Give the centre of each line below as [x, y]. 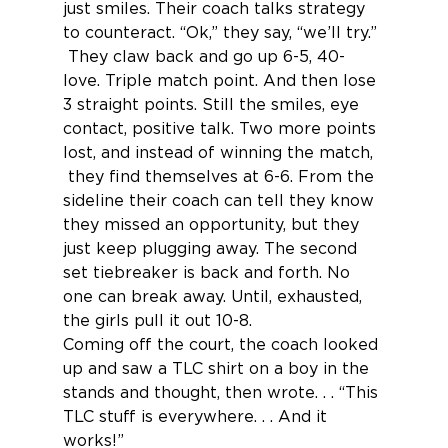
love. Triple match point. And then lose [221, 80]
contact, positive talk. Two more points [221, 128]
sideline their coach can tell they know [220, 200]
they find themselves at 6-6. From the [220, 176]
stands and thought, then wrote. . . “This [222, 392]
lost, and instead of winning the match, [220, 152]
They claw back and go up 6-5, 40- [203, 56]
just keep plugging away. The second [212, 248]
